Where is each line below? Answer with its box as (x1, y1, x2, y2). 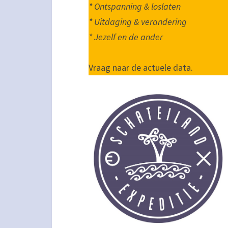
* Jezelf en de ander (89, 31, 163, 43)
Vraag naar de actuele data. (89, 62, 193, 73)
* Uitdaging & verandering (89, 16, 187, 27)
